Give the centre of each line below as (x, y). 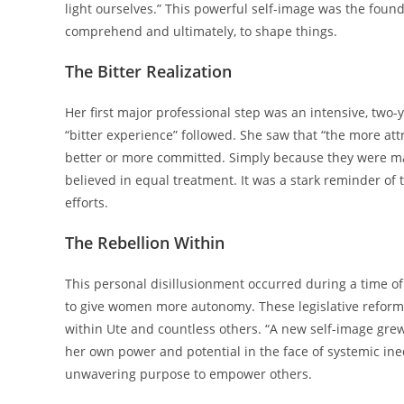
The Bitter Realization (148, 72)
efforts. (87, 203)
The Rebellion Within (145, 243)
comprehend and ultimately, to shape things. (201, 32)
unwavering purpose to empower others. (188, 374)
